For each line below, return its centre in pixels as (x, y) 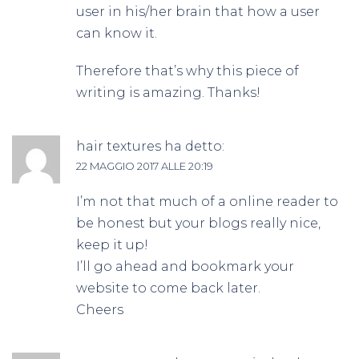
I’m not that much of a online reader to (207, 201)
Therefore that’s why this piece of (188, 71)
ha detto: (194, 146)
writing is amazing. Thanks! (168, 92)
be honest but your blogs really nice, (198, 223)
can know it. (117, 33)
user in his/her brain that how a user (198, 11)
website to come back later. (168, 288)
